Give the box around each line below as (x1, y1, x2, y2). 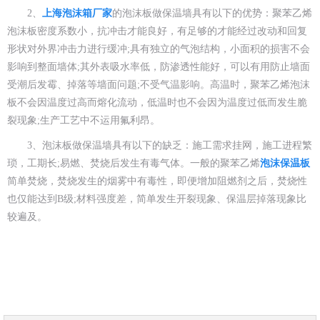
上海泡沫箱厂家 (42, 7, 112, 19)
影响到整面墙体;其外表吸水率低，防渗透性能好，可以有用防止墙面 (7, 61, 310, 72)
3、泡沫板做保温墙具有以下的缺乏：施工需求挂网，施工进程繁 (27, 139, 312, 151)
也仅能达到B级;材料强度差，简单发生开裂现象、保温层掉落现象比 (7, 193, 306, 204)
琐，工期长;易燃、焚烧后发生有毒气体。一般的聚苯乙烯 (7, 157, 260, 169)
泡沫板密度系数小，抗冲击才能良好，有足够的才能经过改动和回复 (7, 25, 307, 36)
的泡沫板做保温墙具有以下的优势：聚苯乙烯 (112, 7, 312, 19)
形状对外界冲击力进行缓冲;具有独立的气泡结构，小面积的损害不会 (7, 43, 310, 54)
